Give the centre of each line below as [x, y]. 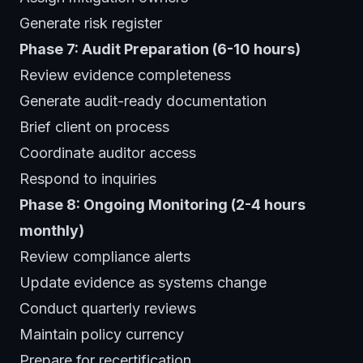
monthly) [52, 230]
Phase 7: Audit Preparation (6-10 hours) [160, 49]
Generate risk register [91, 23]
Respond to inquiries [88, 178]
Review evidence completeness [125, 75]
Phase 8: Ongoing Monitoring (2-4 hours [162, 204]
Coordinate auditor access [108, 152]
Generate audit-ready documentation [143, 100]
